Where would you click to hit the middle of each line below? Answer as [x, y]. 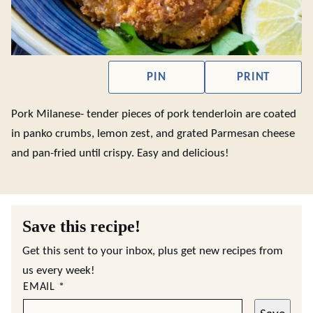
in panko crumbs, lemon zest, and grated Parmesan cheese [153, 134]
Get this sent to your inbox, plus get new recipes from [153, 251]
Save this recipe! [81, 226]
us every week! [59, 271]
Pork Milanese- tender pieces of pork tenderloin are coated [154, 114]
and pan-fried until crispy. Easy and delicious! [120, 153]
